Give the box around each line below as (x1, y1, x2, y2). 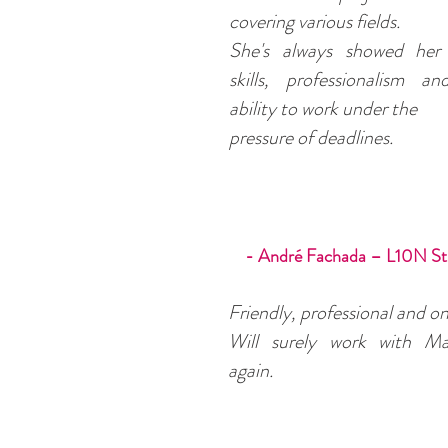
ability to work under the (229, 94, 417, 123)
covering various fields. (229, 7, 400, 36)
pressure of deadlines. (229, 123, 393, 152)
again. (228, 356, 273, 385)
